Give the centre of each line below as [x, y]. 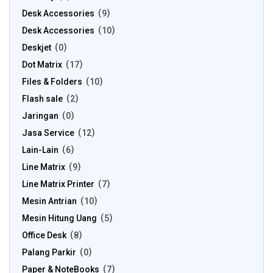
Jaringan [40, 116]
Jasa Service [48, 133]
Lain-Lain [40, 150]
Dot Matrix [42, 65]
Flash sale [42, 99]
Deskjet [37, 48]
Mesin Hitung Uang [59, 218]
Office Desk [44, 235]
